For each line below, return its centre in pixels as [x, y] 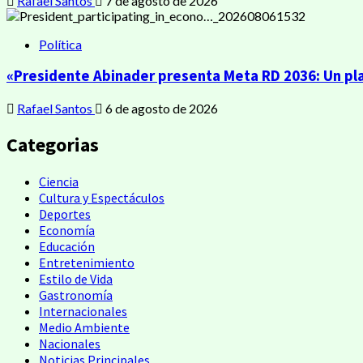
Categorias [53, 144]
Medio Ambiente [84, 327]
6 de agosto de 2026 [160, 109]
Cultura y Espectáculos [102, 197]
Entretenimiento [87, 262]
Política [60, 44]
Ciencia [59, 181]
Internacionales [83, 311]
